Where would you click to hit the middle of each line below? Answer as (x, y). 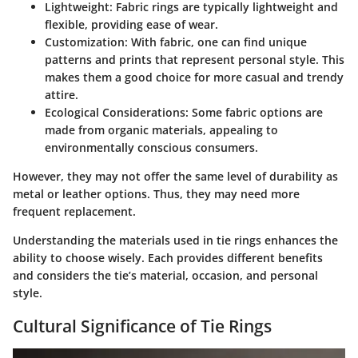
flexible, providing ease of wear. (131, 25)
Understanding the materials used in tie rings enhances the (175, 241)
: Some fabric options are (254, 113)
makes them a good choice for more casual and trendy (194, 78)
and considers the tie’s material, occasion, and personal (165, 276)
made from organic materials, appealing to (161, 130)
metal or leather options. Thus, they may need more (156, 194)
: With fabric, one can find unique (216, 42)
